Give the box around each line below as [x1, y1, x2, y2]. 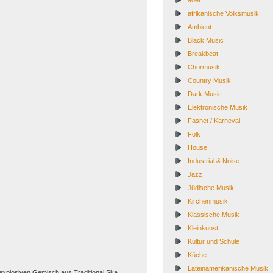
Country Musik [188, 77, 231, 84]
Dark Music [188, 90, 222, 97]
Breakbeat [188, 50, 218, 57]
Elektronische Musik [188, 104, 247, 111]
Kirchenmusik [188, 197, 228, 205]
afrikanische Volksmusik [188, 10, 259, 17]
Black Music [188, 37, 224, 44]
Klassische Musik [188, 211, 239, 218]
